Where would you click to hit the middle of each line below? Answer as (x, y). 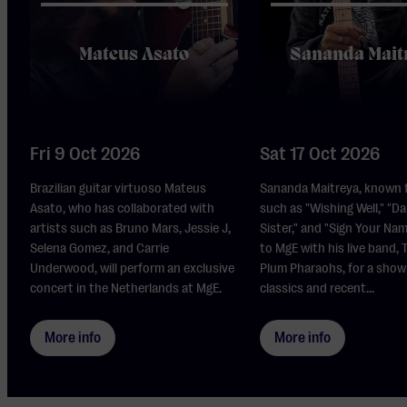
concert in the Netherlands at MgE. (126, 288)
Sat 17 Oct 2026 (321, 154)
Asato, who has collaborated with (123, 208)
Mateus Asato (134, 56)
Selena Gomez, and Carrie (100, 248)
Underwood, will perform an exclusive (133, 268)
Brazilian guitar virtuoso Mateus (119, 189)
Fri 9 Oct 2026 (86, 154)
